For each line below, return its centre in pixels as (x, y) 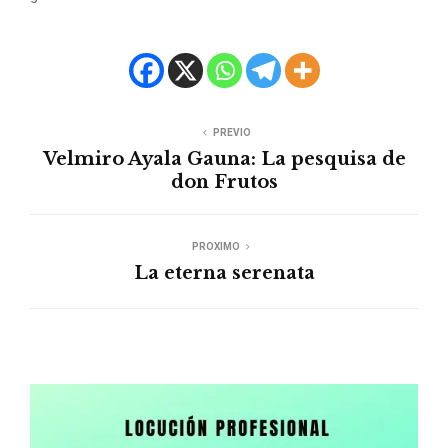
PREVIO (232, 133)
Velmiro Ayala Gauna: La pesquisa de (224, 159)
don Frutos (224, 182)
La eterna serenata (224, 273)
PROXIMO (216, 247)
